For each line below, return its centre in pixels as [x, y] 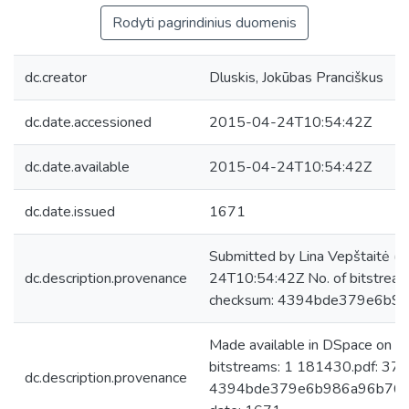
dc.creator [56, 78]
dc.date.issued [70, 212]
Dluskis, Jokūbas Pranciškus [296, 78]
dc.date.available [77, 167]
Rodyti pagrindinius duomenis [204, 23]
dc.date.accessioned [88, 122]
